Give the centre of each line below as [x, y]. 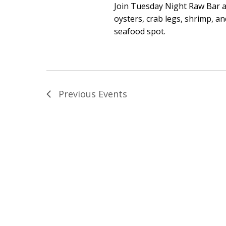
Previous [78, 94]
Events [113, 94]
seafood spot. [140, 31]
